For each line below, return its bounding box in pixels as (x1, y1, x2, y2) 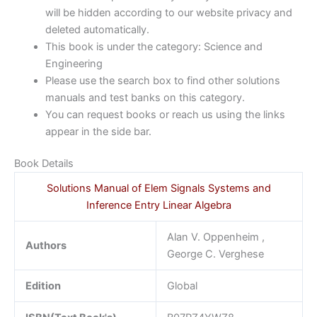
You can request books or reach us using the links (45, 108, 285, 121)
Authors (25, 239, 67, 253)
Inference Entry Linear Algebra (86, 199, 231, 212)
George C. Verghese (166, 248, 264, 261)
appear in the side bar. (45, 125, 151, 138)
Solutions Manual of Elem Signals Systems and (46, 182, 271, 195)
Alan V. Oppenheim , (166, 231, 265, 244)
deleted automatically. (45, 23, 149, 36)
